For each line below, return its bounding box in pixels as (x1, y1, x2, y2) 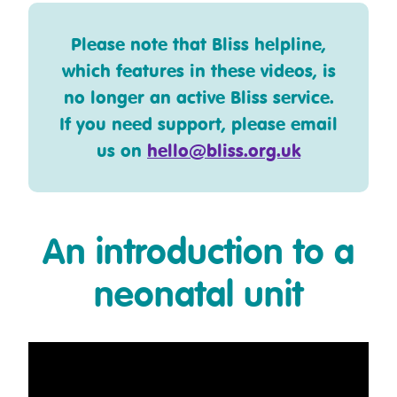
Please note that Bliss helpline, (71, 33, 326, 56)
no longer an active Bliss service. (63, 86, 334, 109)
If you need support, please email (59, 113, 338, 136)
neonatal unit (94, 278, 303, 315)
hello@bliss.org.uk (147, 139, 300, 162)
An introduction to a (43, 236, 354, 273)
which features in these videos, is (61, 59, 336, 82)
